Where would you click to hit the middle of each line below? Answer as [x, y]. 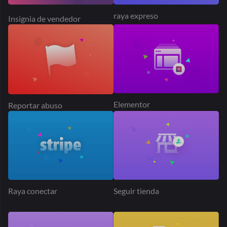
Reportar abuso [35, 101]
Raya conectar [33, 186]
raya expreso [136, 12]
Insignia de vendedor [44, 15]
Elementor [132, 100]
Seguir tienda [136, 186]
